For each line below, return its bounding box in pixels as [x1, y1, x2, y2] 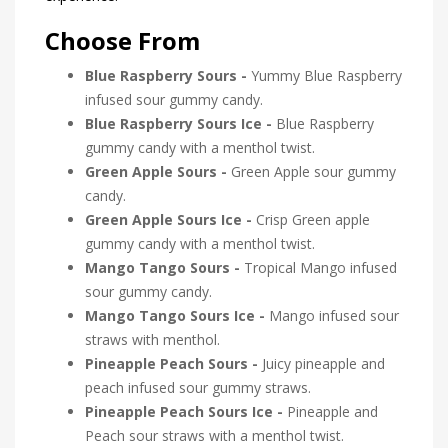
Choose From [45, 24, 200, 58]
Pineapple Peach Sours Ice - [85, 402, 287, 422]
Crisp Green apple [256, 210, 370, 230]
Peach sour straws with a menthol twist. [85, 426, 348, 446]
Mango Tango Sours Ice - [85, 306, 269, 326]
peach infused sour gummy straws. [85, 378, 315, 398]
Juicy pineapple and [262, 354, 385, 374]
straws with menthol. [85, 330, 224, 350]
